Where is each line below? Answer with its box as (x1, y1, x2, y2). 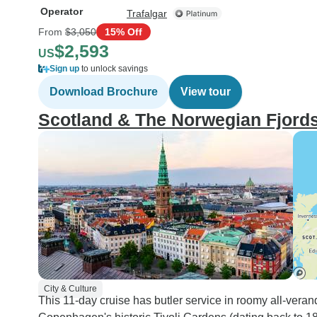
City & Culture (44, 284, 97, 294)
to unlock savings (79, 64, 148, 74)
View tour (180, 86, 231, 98)
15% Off (105, 25, 142, 38)
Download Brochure (50, 86, 158, 98)
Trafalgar (127, 8, 167, 19)
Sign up (50, 64, 79, 74)
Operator (40, 6, 83, 17)
